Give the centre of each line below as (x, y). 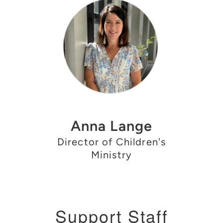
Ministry (111, 155)
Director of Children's (111, 142)
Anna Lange (111, 126)
